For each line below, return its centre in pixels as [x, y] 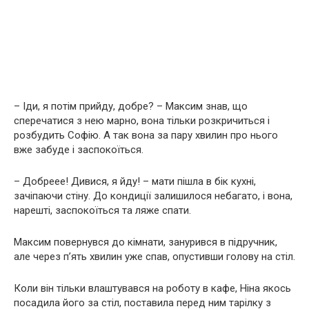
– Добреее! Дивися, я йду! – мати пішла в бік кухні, [135, 181]
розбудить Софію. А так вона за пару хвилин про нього [146, 135]
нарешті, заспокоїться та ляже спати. [102, 210]
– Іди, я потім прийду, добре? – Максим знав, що [131, 106]
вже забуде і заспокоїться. [79, 149]
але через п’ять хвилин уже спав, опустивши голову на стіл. [154, 256]
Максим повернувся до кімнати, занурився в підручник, [146, 242]
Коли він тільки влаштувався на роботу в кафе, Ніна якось [152, 288]
